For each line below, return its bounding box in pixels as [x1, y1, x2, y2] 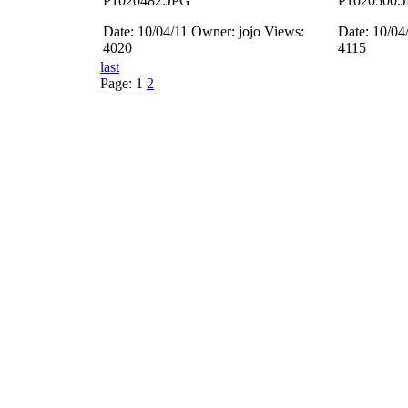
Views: [264, 24, 304, 39]
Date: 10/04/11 [103, 24, 191, 39]
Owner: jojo [191, 24, 264, 39]
